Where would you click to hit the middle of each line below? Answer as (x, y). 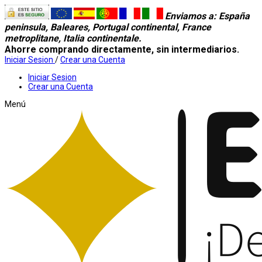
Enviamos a (189, 16)
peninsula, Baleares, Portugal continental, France (108, 27)
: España (232, 16)
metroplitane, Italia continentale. (73, 38)
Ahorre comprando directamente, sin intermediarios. (123, 49)
